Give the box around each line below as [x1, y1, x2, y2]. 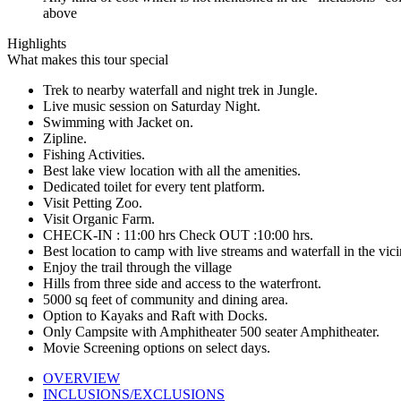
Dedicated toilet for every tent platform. [43, 179, 265, 195]
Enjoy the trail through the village [43, 260, 232, 276]
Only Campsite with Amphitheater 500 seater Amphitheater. [43, 324, 380, 340]
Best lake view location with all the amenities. [43, 163, 301, 179]
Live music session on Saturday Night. [43, 98, 260, 115]
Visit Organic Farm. [43, 211, 155, 227]
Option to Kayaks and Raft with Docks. [43, 308, 268, 324]
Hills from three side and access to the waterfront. [43, 276, 321, 292]
